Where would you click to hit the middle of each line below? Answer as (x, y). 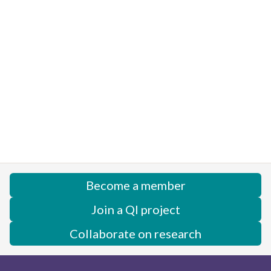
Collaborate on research (135, 234)
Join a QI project (135, 210)
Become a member (135, 185)
